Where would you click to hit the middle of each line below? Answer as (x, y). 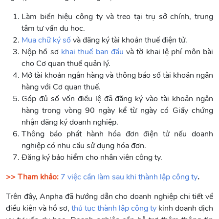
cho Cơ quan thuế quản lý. (66, 63)
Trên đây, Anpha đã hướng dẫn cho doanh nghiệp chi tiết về (109, 196)
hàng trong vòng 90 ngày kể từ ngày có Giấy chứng (117, 110)
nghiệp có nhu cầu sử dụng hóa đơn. (84, 145)
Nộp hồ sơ (41, 52)
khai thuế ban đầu (92, 52)
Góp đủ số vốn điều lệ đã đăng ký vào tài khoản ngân (117, 99)
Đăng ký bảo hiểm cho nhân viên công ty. (92, 157)
